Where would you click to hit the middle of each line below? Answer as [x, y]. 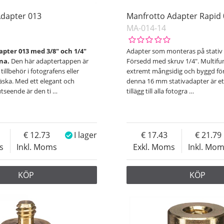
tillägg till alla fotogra [158, 91]
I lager [86, 135]
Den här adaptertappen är [50, 61]
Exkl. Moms [154, 147]
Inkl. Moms [37, 147]
